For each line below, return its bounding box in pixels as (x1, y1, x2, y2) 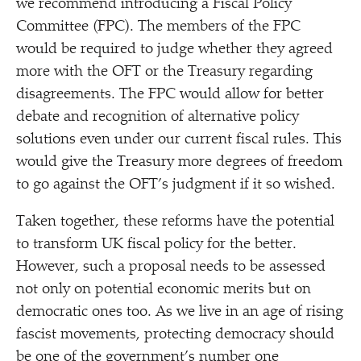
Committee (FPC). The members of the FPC (16, 19, 301, 35)
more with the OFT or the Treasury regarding (16, 64, 313, 80)
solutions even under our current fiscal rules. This (16, 132, 342, 147)
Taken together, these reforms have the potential (16, 214, 334, 230)
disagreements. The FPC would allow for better (16, 87, 324, 102)
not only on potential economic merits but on (16, 282, 311, 297)
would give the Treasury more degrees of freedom (16, 155, 342, 170)
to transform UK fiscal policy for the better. (16, 237, 297, 252)
